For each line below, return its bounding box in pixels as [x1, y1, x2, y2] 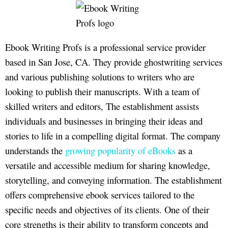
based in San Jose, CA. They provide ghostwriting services [5, 55, 222, 68]
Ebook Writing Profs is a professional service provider [5, 40, 206, 53]
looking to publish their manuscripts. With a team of [5, 84, 199, 98]
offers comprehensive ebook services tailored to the [5, 188, 194, 201]
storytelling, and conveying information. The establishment [5, 173, 222, 186]
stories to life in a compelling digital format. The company [5, 129, 220, 142]
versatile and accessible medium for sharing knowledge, [5, 158, 210, 172]
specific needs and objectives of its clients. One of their [5, 203, 209, 216]
